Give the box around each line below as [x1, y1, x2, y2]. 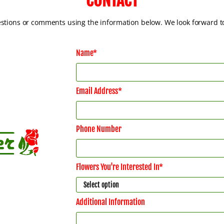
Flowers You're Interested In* [75, 162, 163, 172]
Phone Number [75, 124, 121, 134]
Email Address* [75, 86, 122, 96]
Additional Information [75, 197, 145, 207]
